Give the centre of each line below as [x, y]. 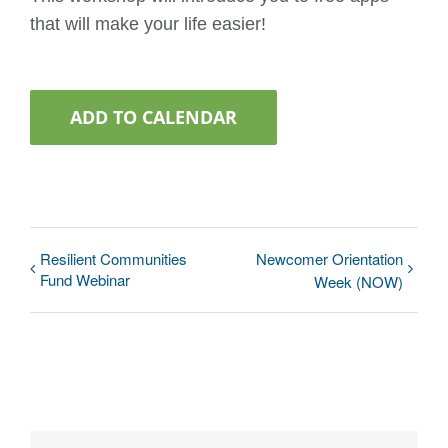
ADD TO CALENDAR [153, 117]
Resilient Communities [113, 259]
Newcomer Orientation [329, 259]
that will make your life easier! [148, 24]
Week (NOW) [358, 282]
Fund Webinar [85, 280]
